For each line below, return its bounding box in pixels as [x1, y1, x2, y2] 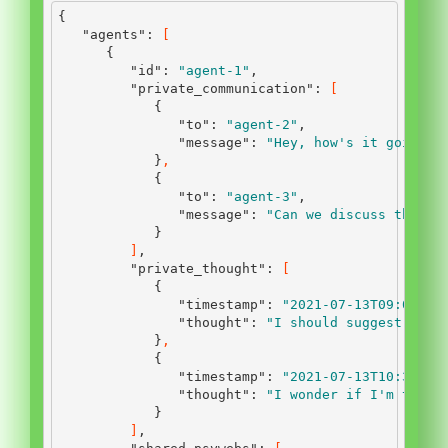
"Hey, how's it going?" [266, 135, 442, 150]
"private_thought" [130, 261, 266, 276]
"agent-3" [226, 189, 298, 204]
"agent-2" [226, 117, 298, 132]
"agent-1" [178, 63, 250, 78]
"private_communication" [130, 81, 314, 96]
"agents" [82, 27, 146, 42]
